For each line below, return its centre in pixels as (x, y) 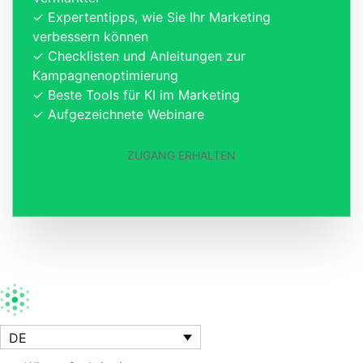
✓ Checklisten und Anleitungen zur (139, 56)
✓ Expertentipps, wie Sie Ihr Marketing (152, 17)
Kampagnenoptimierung (105, 75)
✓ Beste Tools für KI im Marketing (136, 94)
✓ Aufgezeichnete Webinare (118, 114)
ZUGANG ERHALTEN (181, 155)
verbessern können (90, 36)
